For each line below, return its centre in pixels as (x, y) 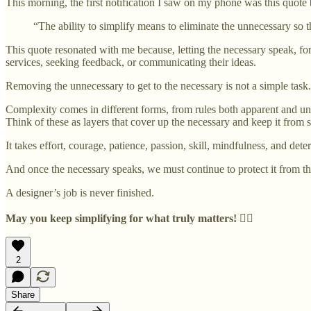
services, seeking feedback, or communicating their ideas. (131, 62)
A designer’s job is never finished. (80, 192)
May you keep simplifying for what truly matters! (121, 218)
